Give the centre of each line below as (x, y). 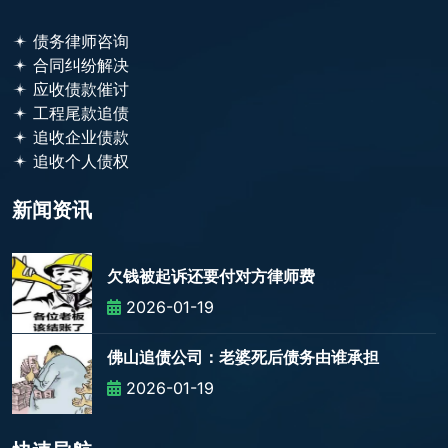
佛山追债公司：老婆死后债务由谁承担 (243, 358)
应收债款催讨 (81, 89)
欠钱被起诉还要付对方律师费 (211, 277)
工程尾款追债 (81, 113)
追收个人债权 (81, 161)
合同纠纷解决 (81, 65)
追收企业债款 (81, 137)
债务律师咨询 (81, 41)
